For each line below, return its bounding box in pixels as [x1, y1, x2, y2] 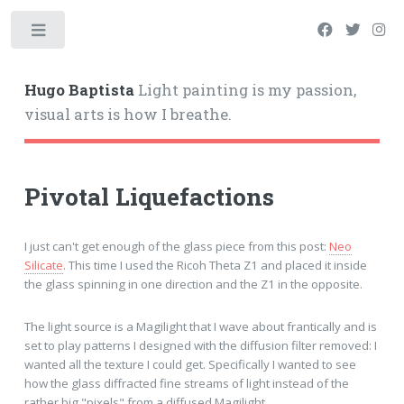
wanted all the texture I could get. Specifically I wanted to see [23, 356, 356, 373]
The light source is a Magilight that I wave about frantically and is [23, 318, 377, 335]
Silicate [23, 256, 63, 273]
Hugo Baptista [23, 79, 134, 100]
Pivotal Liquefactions [23, 179, 274, 212]
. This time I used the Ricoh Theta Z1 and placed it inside [62, 256, 367, 273]
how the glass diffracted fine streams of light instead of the [23, 375, 349, 392]
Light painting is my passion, [133, 79, 356, 100]
